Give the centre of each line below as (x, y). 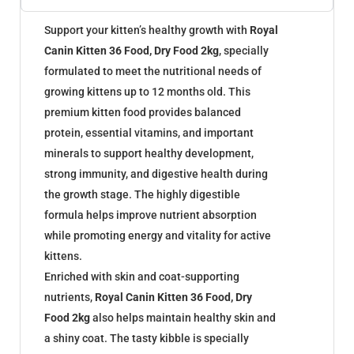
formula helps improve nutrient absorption (151, 215)
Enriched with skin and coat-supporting (142, 276)
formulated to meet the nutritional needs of (153, 71)
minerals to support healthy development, (149, 153)
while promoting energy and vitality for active (158, 235)
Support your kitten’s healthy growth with (147, 30)
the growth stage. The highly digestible (142, 194)
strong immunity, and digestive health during (156, 173)
